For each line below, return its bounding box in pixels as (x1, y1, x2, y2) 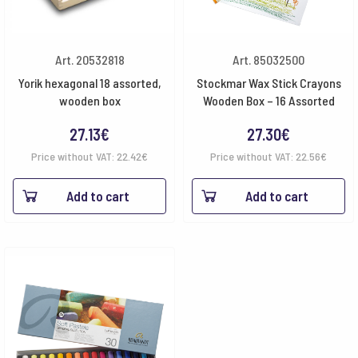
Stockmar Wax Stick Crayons (196, 75, 341, 90)
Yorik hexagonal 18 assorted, (18, 75, 161, 90)
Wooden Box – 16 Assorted (202, 93, 335, 108)
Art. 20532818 (54, 52, 125, 67)
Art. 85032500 (233, 52, 304, 67)
